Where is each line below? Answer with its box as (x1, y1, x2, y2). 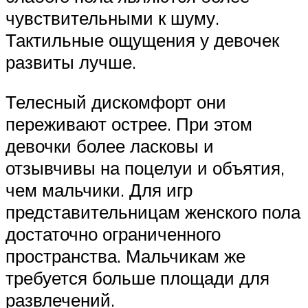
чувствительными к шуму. (5, 7, 219, 30)
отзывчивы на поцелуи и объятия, (5, 156, 285, 179)
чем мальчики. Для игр (5, 178, 192, 201)
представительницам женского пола (5, 200, 300, 223)
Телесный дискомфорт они (5, 90, 226, 113)
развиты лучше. (5, 51, 136, 74)
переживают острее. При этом (5, 112, 252, 135)
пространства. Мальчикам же (5, 244, 245, 267)
